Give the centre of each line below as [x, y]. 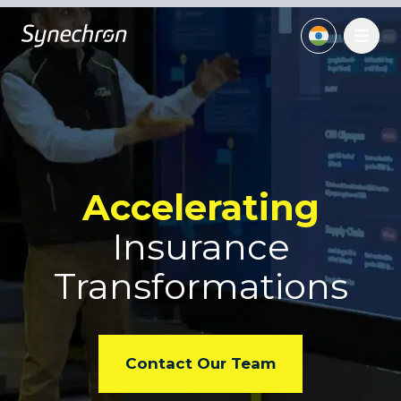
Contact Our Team [200, 363]
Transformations [200, 286]
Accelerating [200, 207]
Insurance [200, 246]
